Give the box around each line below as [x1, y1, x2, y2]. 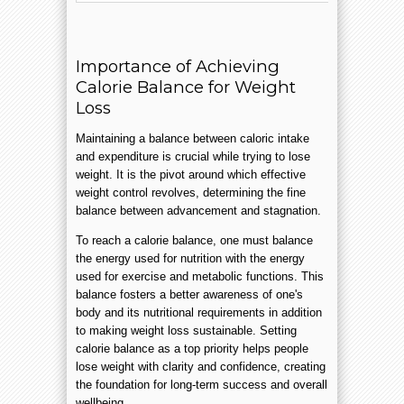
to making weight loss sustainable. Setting [76, 323, 297, 337]
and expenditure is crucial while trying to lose [76, 149, 310, 163]
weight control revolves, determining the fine [76, 185, 306, 199]
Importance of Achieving [76, 55, 280, 77]
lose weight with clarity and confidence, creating [76, 359, 326, 373]
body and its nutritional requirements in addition [76, 305, 322, 319]
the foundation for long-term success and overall [76, 377, 327, 391]
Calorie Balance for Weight [76, 76, 296, 97]
